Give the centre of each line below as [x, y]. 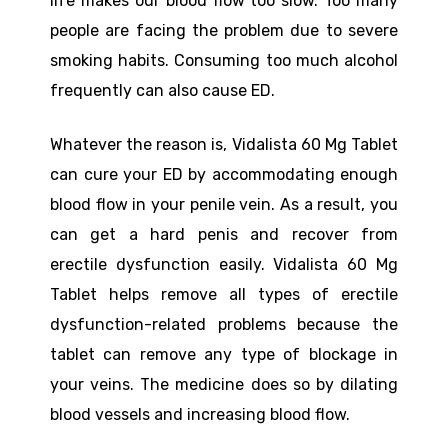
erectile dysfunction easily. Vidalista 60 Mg [224, 265]
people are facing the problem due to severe [224, 31]
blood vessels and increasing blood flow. [200, 415]
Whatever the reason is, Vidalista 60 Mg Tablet [224, 145]
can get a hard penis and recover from [224, 235]
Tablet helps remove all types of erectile [224, 295]
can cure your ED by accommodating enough [224, 175]
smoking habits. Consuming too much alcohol [224, 61]
